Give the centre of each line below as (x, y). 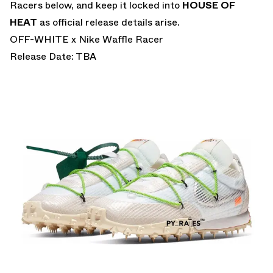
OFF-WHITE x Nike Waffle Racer (87, 39)
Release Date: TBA (53, 56)
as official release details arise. (108, 22)
